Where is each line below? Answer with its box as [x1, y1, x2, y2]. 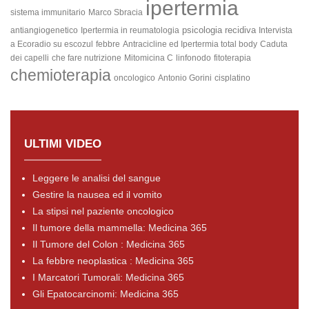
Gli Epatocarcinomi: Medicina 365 [32, 288, 179, 300]
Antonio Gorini [158, 73, 212, 83]
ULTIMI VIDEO [24, 137, 101, 151]
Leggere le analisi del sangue [32, 172, 161, 184]
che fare [52, 53, 84, 63]
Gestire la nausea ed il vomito [32, 189, 162, 201]
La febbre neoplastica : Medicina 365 [32, 255, 194, 267]
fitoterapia [214, 53, 251, 63]
